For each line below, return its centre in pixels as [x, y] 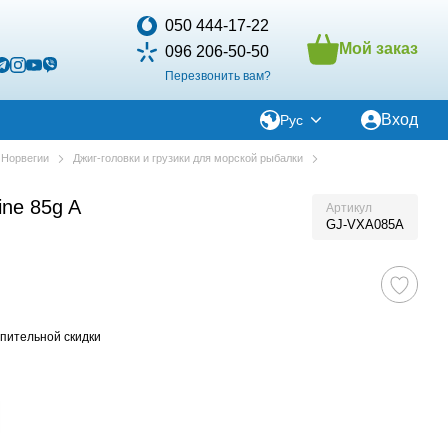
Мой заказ [378, 48]
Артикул [349, 208]
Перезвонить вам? [218, 75]
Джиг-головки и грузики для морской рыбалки [188, 158]
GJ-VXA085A [365, 224]
